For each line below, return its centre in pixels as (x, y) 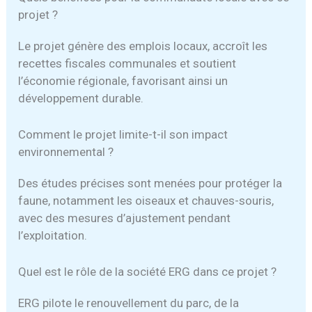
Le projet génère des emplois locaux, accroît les (143, 46)
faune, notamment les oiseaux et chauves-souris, (146, 200)
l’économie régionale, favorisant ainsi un (123, 80)
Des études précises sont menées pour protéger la (150, 183)
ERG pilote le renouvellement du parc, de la (129, 303)
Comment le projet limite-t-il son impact (123, 134)
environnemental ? (66, 151)
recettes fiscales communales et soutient (127, 63)
